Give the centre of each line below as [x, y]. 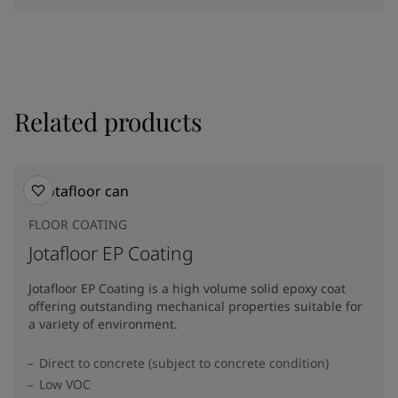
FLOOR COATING [78, 224]
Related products [108, 121]
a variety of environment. [103, 323]
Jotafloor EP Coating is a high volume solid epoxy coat [187, 288]
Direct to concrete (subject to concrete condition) [184, 362]
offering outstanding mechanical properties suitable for [195, 306]
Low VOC [65, 384]
